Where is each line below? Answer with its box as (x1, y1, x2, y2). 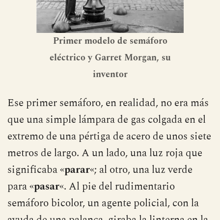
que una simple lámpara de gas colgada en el (7, 111, 206, 128)
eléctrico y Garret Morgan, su (49, 51, 171, 64)
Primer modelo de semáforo (53, 34, 167, 48)
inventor (92, 67, 128, 81)
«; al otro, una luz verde (90, 162, 192, 178)
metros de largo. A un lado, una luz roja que (7, 145, 202, 161)
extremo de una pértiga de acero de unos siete (7, 128, 211, 144)
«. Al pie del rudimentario (59, 178, 175, 194)
